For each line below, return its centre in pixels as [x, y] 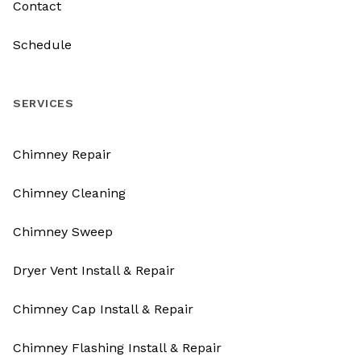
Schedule [42, 45]
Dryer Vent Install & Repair [94, 271]
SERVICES [44, 104]
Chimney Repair [62, 155]
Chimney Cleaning [69, 193]
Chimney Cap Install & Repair [103, 309]
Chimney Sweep [63, 232]
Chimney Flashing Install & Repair [117, 348]
